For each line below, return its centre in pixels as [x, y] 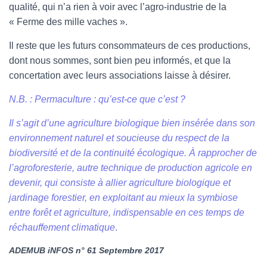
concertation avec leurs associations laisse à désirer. [120, 75]
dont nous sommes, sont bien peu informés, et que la [120, 60]
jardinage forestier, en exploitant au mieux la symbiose [123, 198]
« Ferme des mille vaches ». [68, 22]
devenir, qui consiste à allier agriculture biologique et [120, 183]
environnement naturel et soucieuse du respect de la [119, 138]
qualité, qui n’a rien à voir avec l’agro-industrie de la [118, 7]
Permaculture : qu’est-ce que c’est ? [110, 99]
